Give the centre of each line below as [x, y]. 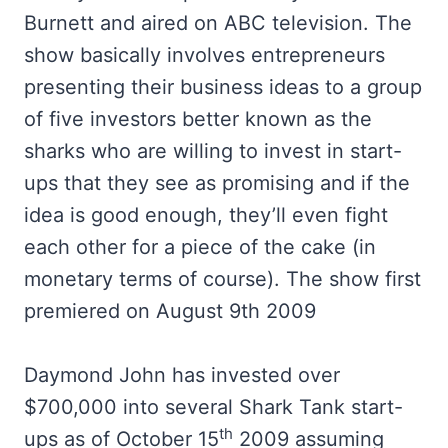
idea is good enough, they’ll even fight [206, 215]
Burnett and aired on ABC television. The [218, 23]
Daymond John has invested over [182, 375]
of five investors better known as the [198, 119]
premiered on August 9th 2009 [170, 311]
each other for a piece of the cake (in [200, 247]
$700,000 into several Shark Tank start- [213, 407]
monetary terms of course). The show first [222, 279]
